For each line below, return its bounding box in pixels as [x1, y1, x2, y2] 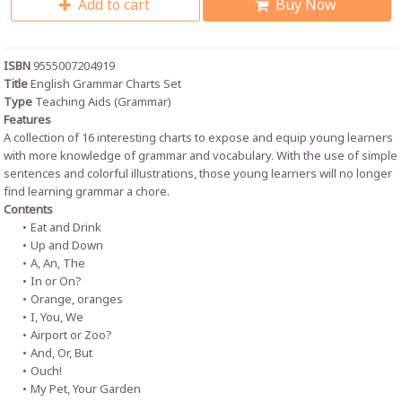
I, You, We [30, 309, 83, 328]
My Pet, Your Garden [30, 380, 141, 399]
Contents [4, 201, 54, 220]
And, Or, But [30, 345, 92, 363]
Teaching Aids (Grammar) [35, 93, 172, 112]
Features [4, 111, 52, 130]
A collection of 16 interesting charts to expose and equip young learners [4, 129, 394, 148]
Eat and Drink [30, 219, 101, 238]
